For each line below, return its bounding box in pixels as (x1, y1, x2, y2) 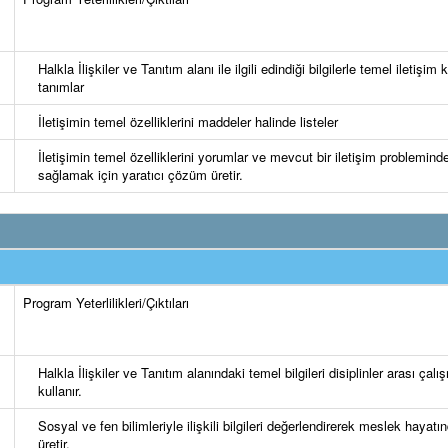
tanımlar (38, 77, 84, 96)
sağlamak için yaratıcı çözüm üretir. (38, 165, 243, 184)
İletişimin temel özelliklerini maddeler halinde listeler (38, 112, 338, 131)
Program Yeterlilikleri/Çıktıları (23, 293, 189, 312)
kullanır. (38, 381, 82, 400)
